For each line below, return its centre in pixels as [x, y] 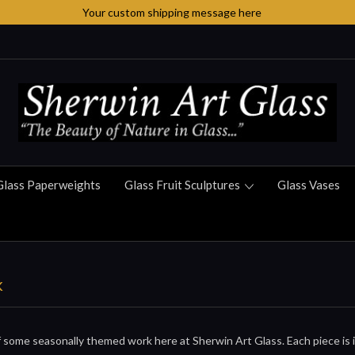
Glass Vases [309, 185]
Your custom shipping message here [172, 12]
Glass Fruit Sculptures [183, 185]
